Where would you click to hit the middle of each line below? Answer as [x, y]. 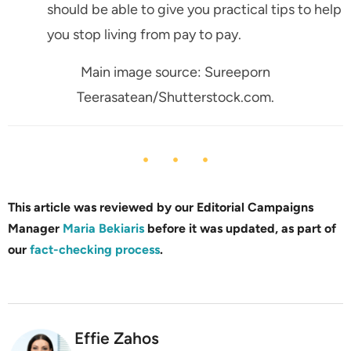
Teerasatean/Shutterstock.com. [175, 98]
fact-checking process [95, 250]
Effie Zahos [117, 338]
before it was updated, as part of [242, 229]
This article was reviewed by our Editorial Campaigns [161, 208]
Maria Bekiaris [103, 229]
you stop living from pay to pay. [144, 35]
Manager [35, 229]
